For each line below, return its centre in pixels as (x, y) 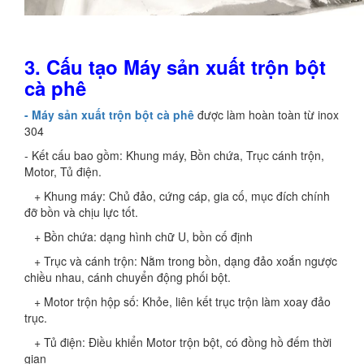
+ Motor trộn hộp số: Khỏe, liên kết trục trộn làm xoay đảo (178, 301)
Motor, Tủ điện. (63, 171)
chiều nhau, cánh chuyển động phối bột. (129, 277)
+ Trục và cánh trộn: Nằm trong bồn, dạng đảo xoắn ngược (181, 261)
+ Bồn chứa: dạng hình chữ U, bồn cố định (139, 236)
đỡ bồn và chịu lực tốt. (81, 212)
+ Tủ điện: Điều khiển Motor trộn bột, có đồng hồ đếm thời (178, 342)
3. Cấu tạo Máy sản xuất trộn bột (175, 67)
